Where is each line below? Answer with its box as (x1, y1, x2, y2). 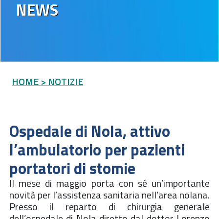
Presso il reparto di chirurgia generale (9, 198, 210, 214)
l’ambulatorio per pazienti (9, 137, 185, 161)
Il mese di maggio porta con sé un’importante (9, 175, 210, 191)
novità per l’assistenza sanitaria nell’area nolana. (9, 187, 210, 202)
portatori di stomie (9, 156, 135, 180)
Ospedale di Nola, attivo (9, 119, 170, 143)
